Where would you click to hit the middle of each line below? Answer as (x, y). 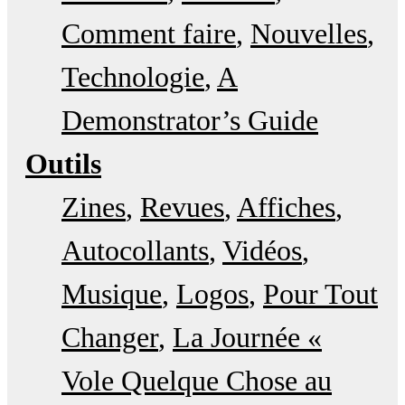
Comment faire (149, 34)
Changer (110, 338)
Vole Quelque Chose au (197, 381)
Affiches (286, 207)
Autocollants (135, 251)
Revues (182, 207)
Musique (112, 294)
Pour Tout (320, 294)
